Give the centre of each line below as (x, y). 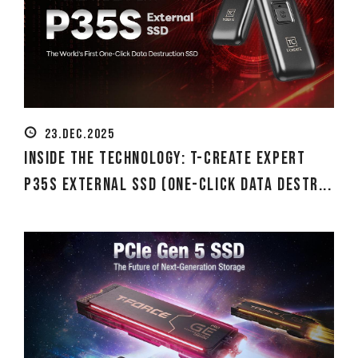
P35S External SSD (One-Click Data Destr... (178, 185)
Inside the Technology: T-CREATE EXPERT (165, 159)
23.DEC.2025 (79, 135)
